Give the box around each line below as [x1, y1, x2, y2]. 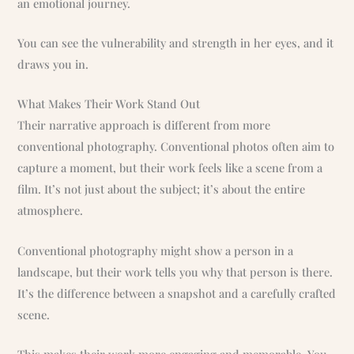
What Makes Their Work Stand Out [17, 96, 201, 112]
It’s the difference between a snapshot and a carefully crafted [17, 284, 337, 301]
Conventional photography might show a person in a [17, 242, 294, 258]
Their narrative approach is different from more [17, 117, 271, 134]
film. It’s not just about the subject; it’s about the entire [17, 181, 306, 198]
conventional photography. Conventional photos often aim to [17, 138, 335, 155]
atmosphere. [17, 202, 84, 219]
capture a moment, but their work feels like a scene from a [17, 160, 323, 176]
